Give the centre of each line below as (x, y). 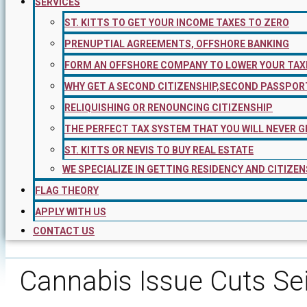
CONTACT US (64, 231)
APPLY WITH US (71, 212)
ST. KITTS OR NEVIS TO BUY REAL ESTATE (159, 150)
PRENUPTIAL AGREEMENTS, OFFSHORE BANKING (177, 44)
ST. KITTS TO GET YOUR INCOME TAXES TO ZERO (177, 23)
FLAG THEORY (67, 191)
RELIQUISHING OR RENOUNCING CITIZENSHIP (169, 108)
